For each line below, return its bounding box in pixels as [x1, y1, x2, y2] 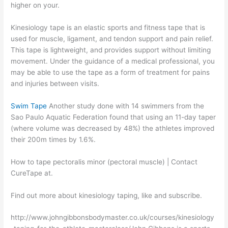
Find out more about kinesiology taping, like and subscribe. [11, 191, 203, 199]
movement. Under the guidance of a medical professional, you [11, 56, 215, 65]
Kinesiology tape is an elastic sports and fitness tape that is [11, 23, 206, 32]
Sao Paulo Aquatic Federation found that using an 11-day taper [11, 112, 216, 121]
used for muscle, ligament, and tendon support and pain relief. [11, 34, 214, 43]
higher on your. [11, 1, 60, 9]
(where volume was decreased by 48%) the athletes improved [11, 124, 215, 132]
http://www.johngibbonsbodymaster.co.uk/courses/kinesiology [11, 213, 215, 222]
